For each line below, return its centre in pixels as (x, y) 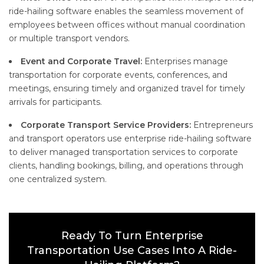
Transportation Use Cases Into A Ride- (132, 251)
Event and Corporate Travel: (82, 62)
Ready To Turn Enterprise (132, 236)
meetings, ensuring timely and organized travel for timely (127, 89)
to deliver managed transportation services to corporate (123, 152)
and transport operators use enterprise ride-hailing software (130, 139)
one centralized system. (58, 179)
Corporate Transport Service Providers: (106, 125)
